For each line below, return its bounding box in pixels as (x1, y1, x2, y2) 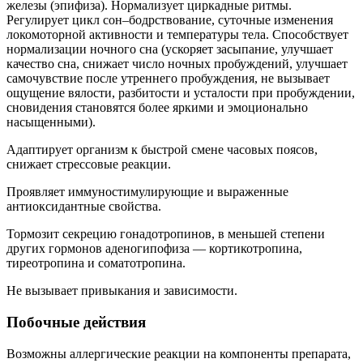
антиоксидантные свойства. (6, 199, 161, 214)
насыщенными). (6, 115, 96, 130)
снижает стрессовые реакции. (6, 157, 171, 172)
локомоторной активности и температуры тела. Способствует (6, 28, 348, 42)
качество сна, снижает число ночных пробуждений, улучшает (6, 57, 348, 71)
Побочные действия (6, 314, 146, 331)
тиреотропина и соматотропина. (6, 256, 186, 271)
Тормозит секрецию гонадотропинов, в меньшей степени (6, 227, 325, 241)
